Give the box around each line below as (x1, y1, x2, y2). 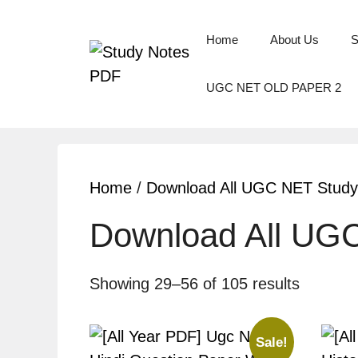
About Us (269, 33, 319, 46)
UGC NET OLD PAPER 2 (205, 81, 341, 94)
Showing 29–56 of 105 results (89, 275, 300, 292)
